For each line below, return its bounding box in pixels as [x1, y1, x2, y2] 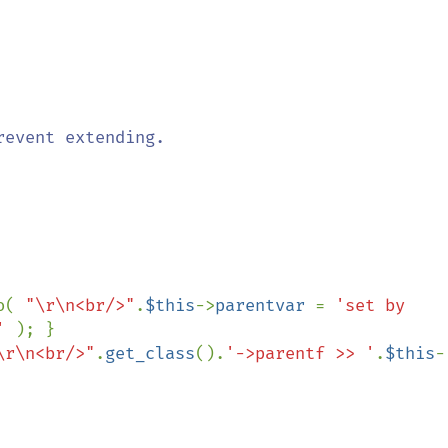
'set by [335, 295, 405, 316]
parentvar [215, 295, 315, 316]
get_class [105, 343, 195, 364]
